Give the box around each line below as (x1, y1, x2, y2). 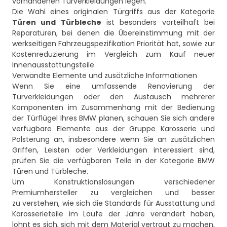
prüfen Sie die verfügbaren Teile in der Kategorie (12, 156, 198, 166)
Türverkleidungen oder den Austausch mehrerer (12, 92, 215, 102)
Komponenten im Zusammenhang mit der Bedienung (12, 102, 215, 113)
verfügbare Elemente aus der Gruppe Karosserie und (12, 124, 215, 134)
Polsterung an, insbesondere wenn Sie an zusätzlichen (12, 134, 215, 145)
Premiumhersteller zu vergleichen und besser (12, 187, 215, 198)
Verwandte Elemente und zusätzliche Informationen (12, 70, 197, 81)
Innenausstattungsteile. (12, 60, 96, 70)
